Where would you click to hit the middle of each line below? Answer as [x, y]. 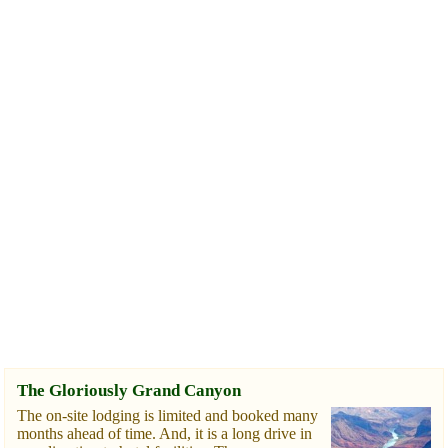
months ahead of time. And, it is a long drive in [164, 434]
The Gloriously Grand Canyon [129, 391]
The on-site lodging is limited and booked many [167, 416]
